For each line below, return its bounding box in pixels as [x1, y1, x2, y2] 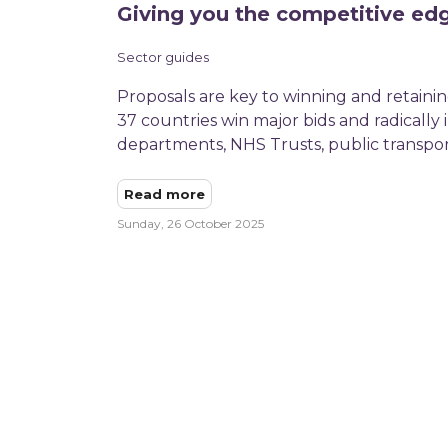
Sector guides [117, 49, 209, 65]
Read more [124, 185, 205, 202]
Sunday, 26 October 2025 [117, 215, 264, 231]
